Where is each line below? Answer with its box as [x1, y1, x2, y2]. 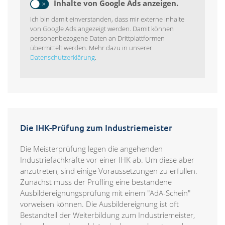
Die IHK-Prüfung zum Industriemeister [20, 122, 172, 134]
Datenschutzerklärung [30, 53, 95, 62]
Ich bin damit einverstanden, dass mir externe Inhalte [30, 15, 184, 24]
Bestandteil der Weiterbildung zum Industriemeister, [20, 210, 195, 220]
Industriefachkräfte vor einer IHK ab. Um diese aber [20, 155, 194, 165]
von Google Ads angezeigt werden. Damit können [30, 24, 174, 34]
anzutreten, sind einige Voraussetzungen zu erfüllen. [20, 166, 197, 176]
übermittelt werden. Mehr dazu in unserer [30, 43, 152, 53]
